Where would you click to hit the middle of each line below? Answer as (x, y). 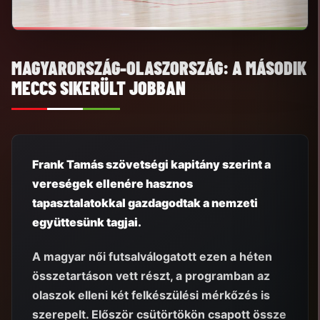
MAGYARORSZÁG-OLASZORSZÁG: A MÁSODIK (159, 67)
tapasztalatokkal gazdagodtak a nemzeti (145, 202)
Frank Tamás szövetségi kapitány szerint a (151, 164)
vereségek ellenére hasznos (112, 183)
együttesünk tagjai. (87, 222)
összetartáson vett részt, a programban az (151, 276)
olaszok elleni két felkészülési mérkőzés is (151, 295)
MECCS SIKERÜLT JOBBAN (99, 87)
